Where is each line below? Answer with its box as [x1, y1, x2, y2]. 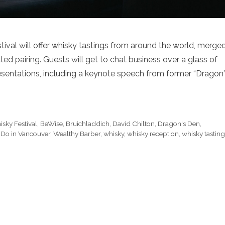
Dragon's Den [158, 119, 200, 128]
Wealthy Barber [53, 129, 100, 138]
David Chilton [113, 119, 155, 128]
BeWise [40, 119, 63, 128]
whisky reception [127, 129, 179, 138]
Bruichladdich [66, 119, 110, 128]
